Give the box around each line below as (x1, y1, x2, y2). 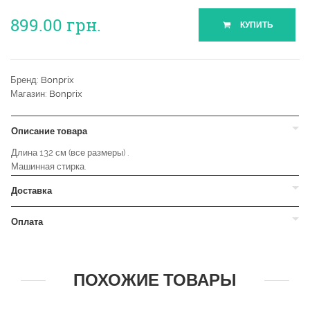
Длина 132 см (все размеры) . (11, 147, 129, 158)
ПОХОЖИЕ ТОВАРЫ (73, 270, 237, 291)
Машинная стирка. (11, 161, 86, 172)
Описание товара (11, 126, 87, 137)
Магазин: (10, 89, 49, 100)
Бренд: (10, 75, 41, 86)
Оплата (11, 217, 43, 228)
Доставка (11, 185, 52, 197)
